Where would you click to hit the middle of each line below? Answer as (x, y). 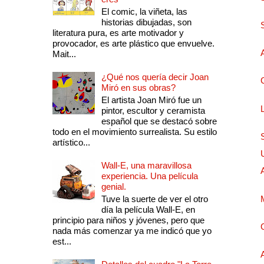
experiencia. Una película (149, 176)
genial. (113, 186)
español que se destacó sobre (159, 121)
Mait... (64, 54)
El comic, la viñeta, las (144, 11)
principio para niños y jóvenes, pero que (128, 220)
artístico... (71, 142)
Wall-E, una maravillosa (146, 165)
